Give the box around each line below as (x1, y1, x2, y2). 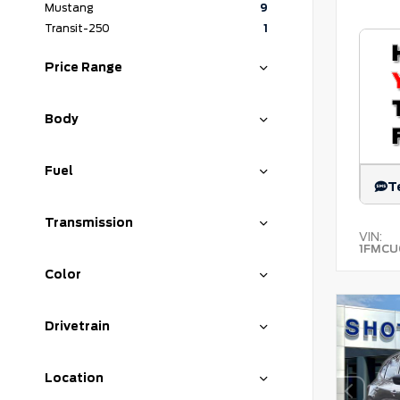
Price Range (45, 60, 122, 74)
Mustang (45, 2, 93, 14)
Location (45, 371, 104, 385)
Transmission (45, 215, 133, 229)
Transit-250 (45, 22, 110, 35)
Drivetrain (45, 319, 110, 333)
